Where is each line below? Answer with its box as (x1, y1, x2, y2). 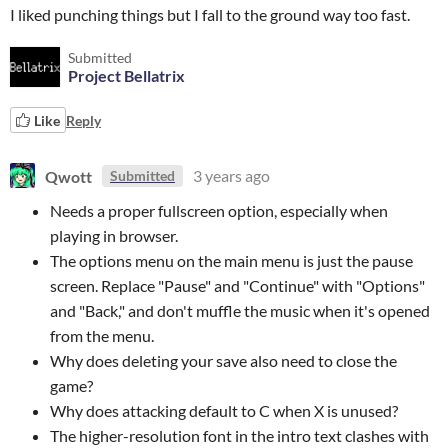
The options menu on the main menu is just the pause (50, 251, 413, 270)
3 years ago (193, 166, 270, 185)
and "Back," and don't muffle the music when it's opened (50, 301, 430, 320)
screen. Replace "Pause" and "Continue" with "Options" (50, 276, 425, 295)
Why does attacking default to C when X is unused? (50, 401, 398, 420)
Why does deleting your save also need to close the (50, 351, 397, 370)
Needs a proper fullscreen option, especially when (50, 201, 388, 220)
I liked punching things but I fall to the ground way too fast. (10, 5, 410, 24)
